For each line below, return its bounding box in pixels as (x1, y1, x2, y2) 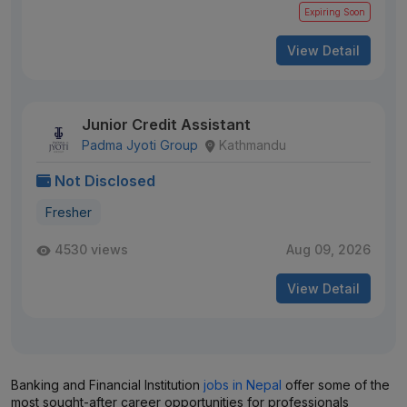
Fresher (45, 204, 92, 220)
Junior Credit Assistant (82, 115, 251, 134)
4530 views (55, 242, 128, 257)
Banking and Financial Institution (11, 377, 203, 392)
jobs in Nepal (203, 377, 282, 392)
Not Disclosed (55, 172, 155, 190)
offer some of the (282, 377, 390, 392)
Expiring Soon (304, 6, 365, 17)
